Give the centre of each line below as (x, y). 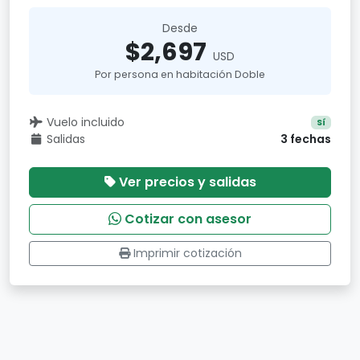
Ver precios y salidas (187, 182)
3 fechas (306, 139)
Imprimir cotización (187, 253)
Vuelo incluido (85, 122)
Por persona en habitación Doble (180, 74)
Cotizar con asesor (188, 219)
